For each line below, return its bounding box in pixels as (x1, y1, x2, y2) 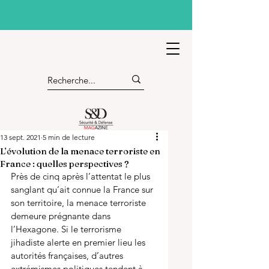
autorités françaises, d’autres (11, 250, 125, 261)
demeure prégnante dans (11, 210, 113, 222)
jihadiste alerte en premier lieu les (11, 237, 148, 248)
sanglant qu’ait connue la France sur (11, 184, 156, 195)
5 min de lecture (43, 133, 95, 142)
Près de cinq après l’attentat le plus (11, 171, 153, 182)
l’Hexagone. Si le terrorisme (11, 223, 124, 235)
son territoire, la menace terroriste (11, 197, 148, 208)
